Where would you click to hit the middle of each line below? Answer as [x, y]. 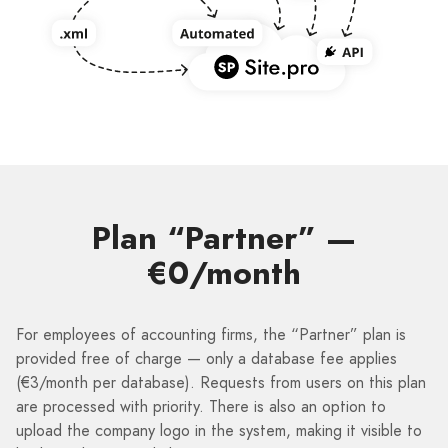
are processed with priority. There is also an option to [201, 407]
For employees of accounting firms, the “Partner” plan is [211, 335]
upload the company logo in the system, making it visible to [219, 431]
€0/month [224, 273]
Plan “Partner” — [224, 238]
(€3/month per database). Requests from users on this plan [221, 383]
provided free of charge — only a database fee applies [206, 359]
